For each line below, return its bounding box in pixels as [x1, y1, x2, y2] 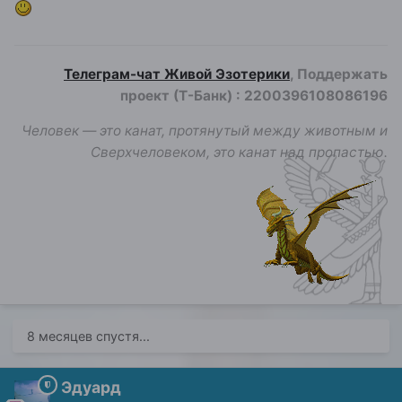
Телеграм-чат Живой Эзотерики [64, 65, 290, 83]
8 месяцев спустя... [27, 328, 150, 344]
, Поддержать [290, 65, 388, 83]
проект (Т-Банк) [120, 86, 236, 104]
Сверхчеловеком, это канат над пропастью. [91, 144, 388, 162]
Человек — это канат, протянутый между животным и [22, 122, 388, 140]
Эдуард [61, 377, 121, 397]
